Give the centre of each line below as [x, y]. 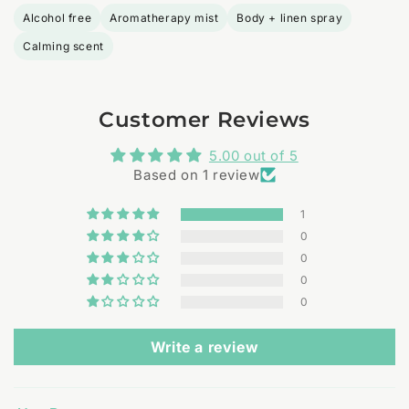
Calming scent [63, 47]
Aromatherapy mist [164, 18]
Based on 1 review [197, 175]
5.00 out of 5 [253, 156]
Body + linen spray [290, 18]
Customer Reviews [204, 120]
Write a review [204, 347]
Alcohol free [58, 18]
